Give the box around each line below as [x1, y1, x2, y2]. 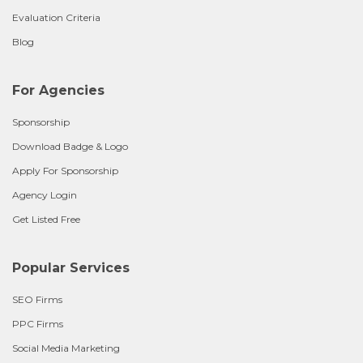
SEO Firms [12, 293, 62, 305]
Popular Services [12, 260, 130, 275]
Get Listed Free [12, 213, 80, 225]
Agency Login [12, 189, 77, 201]
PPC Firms [12, 318, 63, 330]
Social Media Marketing [12, 342, 120, 354]
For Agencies [12, 83, 105, 98]
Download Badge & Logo [12, 140, 128, 152]
